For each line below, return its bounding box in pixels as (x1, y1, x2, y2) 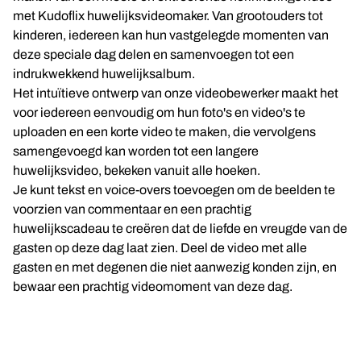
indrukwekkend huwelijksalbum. (13, 67, 195, 81)
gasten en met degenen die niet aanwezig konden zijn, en (13, 260, 337, 274)
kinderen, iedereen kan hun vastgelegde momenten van (13, 28, 329, 42)
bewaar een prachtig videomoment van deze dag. (13, 280, 293, 293)
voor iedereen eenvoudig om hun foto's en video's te (13, 106, 305, 119)
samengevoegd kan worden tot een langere (13, 144, 259, 158)
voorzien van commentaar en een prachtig (13, 202, 251, 216)
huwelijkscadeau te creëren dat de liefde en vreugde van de (13, 222, 347, 235)
